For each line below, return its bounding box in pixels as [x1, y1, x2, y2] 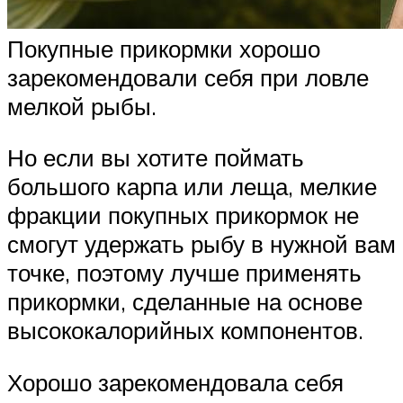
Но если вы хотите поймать [7, 143, 304, 173]
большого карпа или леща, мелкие [7, 172, 377, 201]
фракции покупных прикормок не [7, 201, 359, 230]
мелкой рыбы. [7, 91, 157, 121]
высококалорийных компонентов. [7, 316, 363, 345]
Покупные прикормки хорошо [7, 33, 320, 63]
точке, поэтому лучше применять [7, 258, 362, 288]
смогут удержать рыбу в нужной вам [7, 229, 396, 259]
